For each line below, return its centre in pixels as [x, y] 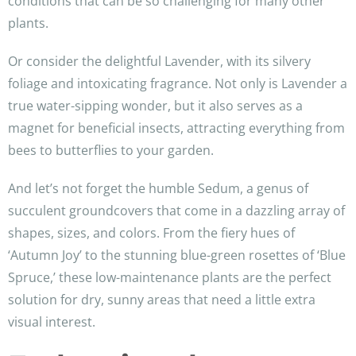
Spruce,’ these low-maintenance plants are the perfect [170, 278]
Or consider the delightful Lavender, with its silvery [159, 62]
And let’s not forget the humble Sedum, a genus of [158, 189]
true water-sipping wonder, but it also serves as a [155, 106]
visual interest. [52, 322]
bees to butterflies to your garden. [111, 151]
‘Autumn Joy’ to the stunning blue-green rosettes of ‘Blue [177, 255]
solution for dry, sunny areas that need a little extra [162, 300]
